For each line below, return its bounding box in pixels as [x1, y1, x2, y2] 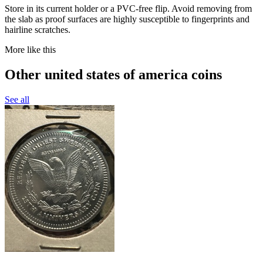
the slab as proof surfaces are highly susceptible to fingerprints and [5, 14, 249, 24]
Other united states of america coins [5, 66, 222, 82]
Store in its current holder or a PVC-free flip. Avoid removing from [5, 3, 252, 14]
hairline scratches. [5, 24, 70, 35]
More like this [5, 44, 56, 55]
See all [5, 94, 29, 104]
